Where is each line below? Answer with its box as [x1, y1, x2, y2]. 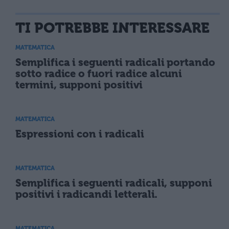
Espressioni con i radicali [15, 128, 144, 141]
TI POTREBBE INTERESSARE [15, 19, 210, 36]
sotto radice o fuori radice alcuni [15, 67, 182, 80]
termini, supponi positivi [15, 79, 143, 91]
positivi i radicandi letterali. [15, 188, 158, 201]
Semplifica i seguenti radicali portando [15, 56, 216, 68]
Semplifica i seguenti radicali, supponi [15, 177, 213, 190]
